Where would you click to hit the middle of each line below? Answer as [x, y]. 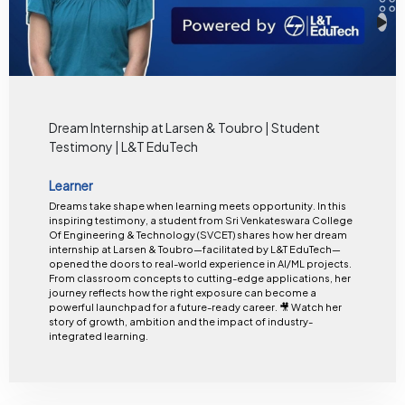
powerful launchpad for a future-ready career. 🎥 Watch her [164, 306]
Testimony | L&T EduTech [123, 147]
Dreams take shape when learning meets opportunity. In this [183, 205]
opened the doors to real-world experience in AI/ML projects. [200, 263]
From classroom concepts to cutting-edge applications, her [199, 278]
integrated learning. [98, 335]
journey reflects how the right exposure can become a [182, 292]
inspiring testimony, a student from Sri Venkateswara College [200, 220]
